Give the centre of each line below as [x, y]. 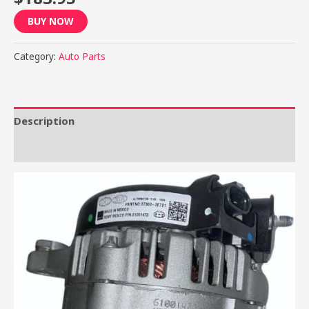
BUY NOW [51, 21]
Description [44, 120]
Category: [36, 57]
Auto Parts [82, 57]
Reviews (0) [43, 148]
